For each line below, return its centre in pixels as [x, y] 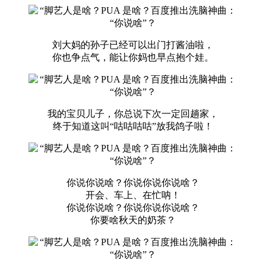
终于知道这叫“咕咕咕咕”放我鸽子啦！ [133, 126]
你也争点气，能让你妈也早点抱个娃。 [133, 58]
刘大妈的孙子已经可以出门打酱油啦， [133, 45]
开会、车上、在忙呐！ [133, 195]
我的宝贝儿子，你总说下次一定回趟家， [133, 114]
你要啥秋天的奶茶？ [133, 220]
